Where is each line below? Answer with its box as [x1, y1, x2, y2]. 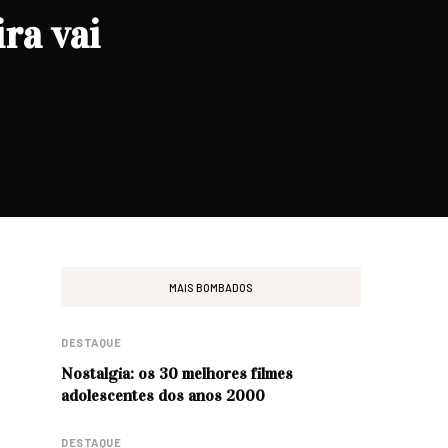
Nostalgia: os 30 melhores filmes [61, 364, 293, 383]
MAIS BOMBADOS [169, 280, 253, 294]
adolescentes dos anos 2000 [61, 386, 265, 405]
